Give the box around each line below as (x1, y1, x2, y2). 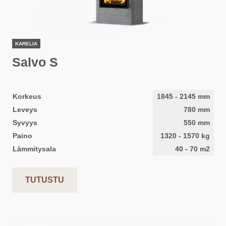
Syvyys (13, 119, 37, 127)
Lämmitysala (13, 145, 56, 153)
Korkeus (13, 92, 41, 100)
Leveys (13, 105, 37, 114)
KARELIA (15, 41, 37, 46)
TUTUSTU (25, 176, 64, 184)
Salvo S (12, 55, 58, 69)
